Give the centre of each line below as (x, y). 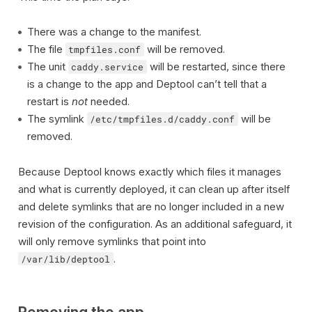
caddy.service (108, 67)
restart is (49, 101)
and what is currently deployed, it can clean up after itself (154, 189)
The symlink (57, 119)
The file (46, 49)
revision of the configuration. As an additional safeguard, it (155, 224)
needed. (108, 101)
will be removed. (184, 49)
